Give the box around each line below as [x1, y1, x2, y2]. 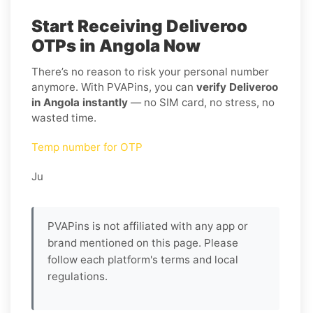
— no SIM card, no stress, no [128, 95, 275, 109]
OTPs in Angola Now [31, 35, 201, 56]
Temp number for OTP [31, 140, 143, 154]
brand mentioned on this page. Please [48, 235, 238, 249]
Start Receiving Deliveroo [31, 15, 247, 36]
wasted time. [31, 110, 96, 124]
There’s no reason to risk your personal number [31, 64, 269, 78]
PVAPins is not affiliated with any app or [48, 219, 248, 233]
